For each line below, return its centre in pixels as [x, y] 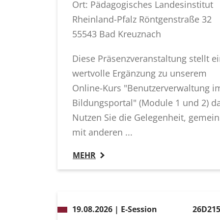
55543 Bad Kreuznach [117, 34]
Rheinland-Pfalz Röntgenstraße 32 [142, 19]
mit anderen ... [102, 132]
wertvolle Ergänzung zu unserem [139, 73]
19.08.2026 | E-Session [115, 209]
